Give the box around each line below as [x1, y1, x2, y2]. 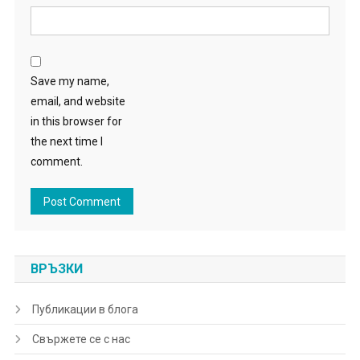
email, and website [30, 94, 125, 108]
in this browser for [30, 114, 122, 128]
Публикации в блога [31, 302, 138, 316]
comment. [30, 154, 83, 168]
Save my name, [30, 74, 109, 88]
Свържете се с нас [31, 332, 130, 346]
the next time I [30, 134, 103, 148]
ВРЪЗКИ [30, 260, 83, 276]
